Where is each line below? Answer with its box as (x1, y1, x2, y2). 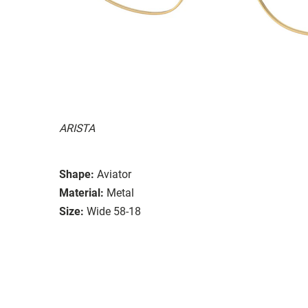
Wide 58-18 (87, 204, 141, 218)
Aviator (97, 167, 131, 181)
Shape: (59, 167, 94, 181)
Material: (59, 186, 104, 199)
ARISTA (59, 121, 95, 135)
